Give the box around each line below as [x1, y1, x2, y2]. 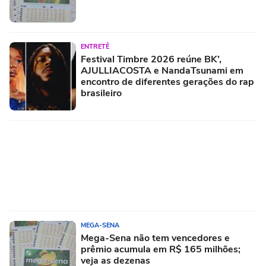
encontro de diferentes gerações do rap [81, 75, 254, 89]
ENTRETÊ [81, 42, 109, 52]
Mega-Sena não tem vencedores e [81, 232, 230, 245]
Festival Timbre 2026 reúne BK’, [81, 53, 221, 66]
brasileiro [81, 87, 122, 100]
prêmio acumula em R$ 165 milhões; [81, 243, 240, 256]
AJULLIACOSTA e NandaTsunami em [81, 64, 243, 78]
